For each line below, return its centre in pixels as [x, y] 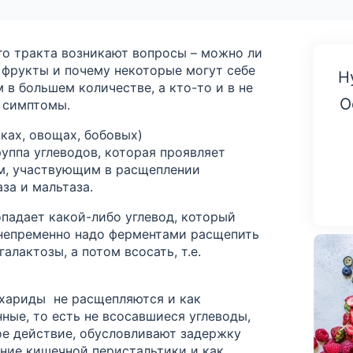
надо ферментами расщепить [167, 234]
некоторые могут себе [185, 70]
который [206, 216]
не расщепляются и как [127, 298]
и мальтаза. [55, 186]
